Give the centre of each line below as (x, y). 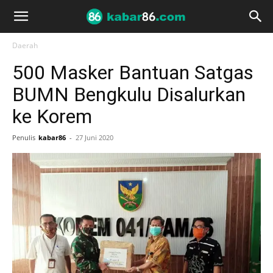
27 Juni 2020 (94, 137)
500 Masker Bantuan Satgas (133, 73)
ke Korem (52, 116)
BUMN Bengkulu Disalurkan (129, 94)
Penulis (24, 137)
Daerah (25, 45)
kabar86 (52, 137)
